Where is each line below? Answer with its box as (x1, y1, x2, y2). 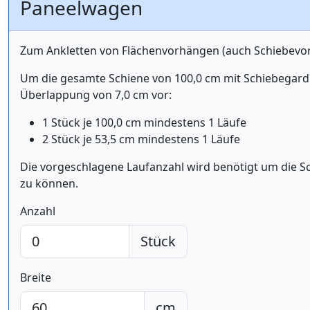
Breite (20, 269, 51, 285)
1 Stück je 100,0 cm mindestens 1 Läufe (42, 114, 246, 130)
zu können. (20, 175, 78, 191)
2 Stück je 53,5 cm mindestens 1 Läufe (42, 131, 240, 147)
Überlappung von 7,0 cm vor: (20, 86, 172, 102)
